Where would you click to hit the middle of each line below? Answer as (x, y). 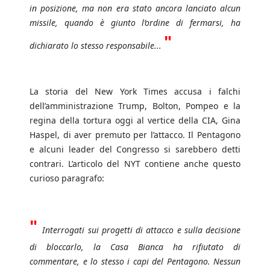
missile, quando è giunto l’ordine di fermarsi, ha (135, 23)
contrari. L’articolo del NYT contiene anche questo (135, 164)
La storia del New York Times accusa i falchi (135, 92)
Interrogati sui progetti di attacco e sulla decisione (141, 230)
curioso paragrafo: (67, 178)
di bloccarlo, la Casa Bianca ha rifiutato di (135, 247)
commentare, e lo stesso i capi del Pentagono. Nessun (135, 262)
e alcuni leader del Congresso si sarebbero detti (135, 149)
